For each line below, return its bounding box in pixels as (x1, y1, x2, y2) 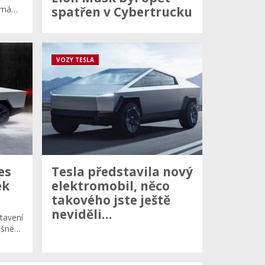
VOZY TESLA (56, 56, 94, 64)
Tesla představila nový (51, 163, 193, 180)
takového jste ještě (51, 191, 170, 208)
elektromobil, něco (51, 177, 170, 194)
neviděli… (51, 205, 112, 222)
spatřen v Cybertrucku (51, 4, 192, 20)
